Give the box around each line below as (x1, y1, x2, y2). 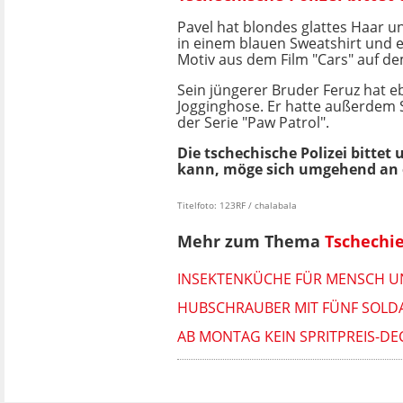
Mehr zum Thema (177, 229, 325, 252)
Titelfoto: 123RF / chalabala (177, 199, 297, 212)
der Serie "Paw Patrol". (177, 112, 329, 133)
